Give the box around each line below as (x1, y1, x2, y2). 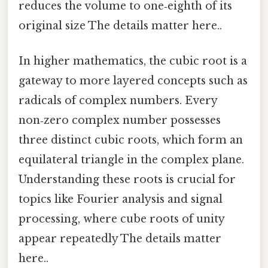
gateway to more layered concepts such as (19, 74, 248, 88)
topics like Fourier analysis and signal (19, 193, 223, 206)
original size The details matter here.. (19, 19, 222, 33)
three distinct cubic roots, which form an (19, 133, 243, 147)
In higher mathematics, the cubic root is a (19, 54, 247, 68)
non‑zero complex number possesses (19, 114, 221, 127)
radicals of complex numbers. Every (19, 94, 217, 108)
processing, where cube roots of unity (19, 212, 224, 226)
